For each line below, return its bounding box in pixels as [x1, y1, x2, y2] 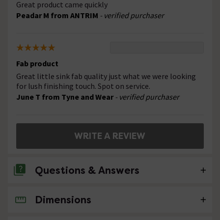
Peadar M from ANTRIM [16, 10, 100, 21]
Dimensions [35, 193, 91, 207]
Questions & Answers [35, 164, 139, 177]
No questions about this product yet [16, 194, 145, 205]
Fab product [16, 58, 58, 69]
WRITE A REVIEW [74, 130, 146, 142]
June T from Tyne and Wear [16, 92, 115, 102]
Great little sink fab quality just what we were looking [16, 71, 196, 82]
